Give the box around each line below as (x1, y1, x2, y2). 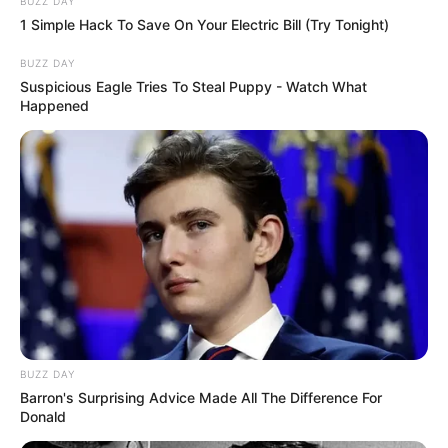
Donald (20, 407, 66, 425)
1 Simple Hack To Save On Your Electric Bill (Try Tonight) (20, 15, 389, 33)
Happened (20, 96, 89, 114)
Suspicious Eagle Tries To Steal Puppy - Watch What (20, 77, 367, 95)
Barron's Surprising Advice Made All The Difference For (20, 388, 382, 406)
